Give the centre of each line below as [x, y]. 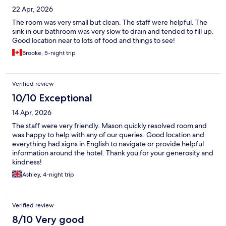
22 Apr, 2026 [33, 9]
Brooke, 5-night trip [49, 53]
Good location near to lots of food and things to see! [94, 41]
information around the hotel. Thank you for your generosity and [113, 153]
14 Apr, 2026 [32, 113]
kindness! [27, 162]
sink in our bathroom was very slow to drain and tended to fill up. [113, 32]
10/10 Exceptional [52, 98]
